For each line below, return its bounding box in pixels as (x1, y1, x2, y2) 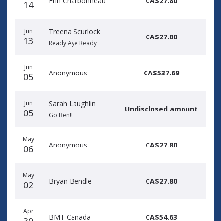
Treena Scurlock (49, 27, 100, 36)
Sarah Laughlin (49, 99, 96, 108)
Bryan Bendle (49, 176, 92, 185)
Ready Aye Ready (49, 39, 97, 47)
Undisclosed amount (124, 104, 198, 113)
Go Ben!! (49, 111, 73, 119)
